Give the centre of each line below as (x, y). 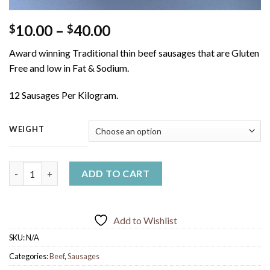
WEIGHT (27, 129)
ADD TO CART (116, 174)
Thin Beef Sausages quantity (68, 168)
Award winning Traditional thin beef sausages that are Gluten (134, 52)
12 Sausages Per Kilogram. (64, 95)
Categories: (29, 256)
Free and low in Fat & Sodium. (69, 67)
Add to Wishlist (145, 221)
